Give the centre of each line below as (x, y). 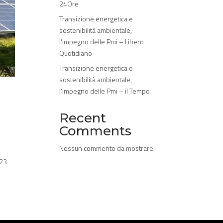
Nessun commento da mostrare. (107, 148)
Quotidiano (76, 53)
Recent (83, 118)
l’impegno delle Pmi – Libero (102, 42)
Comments (96, 131)
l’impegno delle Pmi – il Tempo (105, 91)
